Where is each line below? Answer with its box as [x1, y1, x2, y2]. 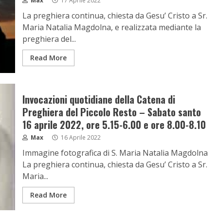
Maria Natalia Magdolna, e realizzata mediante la [22, 22, 201, 33]
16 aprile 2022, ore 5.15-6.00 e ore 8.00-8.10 [22, 117, 206, 132]
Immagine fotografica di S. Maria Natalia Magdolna [22, 147, 208, 158]
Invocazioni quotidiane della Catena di [22, 92, 175, 107]
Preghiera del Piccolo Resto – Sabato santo [22, 105, 201, 119]
